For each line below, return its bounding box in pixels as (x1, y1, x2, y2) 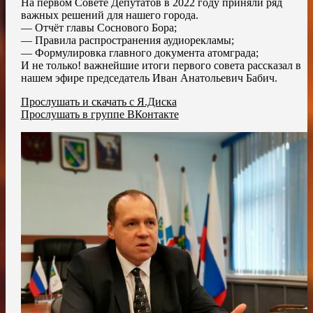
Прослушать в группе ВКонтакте (20, 108, 179, 120)
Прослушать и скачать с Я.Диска (20, 95, 177, 108)
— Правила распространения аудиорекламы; (20, 34, 234, 46)
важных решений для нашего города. (20, 8, 198, 21)
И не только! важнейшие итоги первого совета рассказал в (20, 59, 301, 71)
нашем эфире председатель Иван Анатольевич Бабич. (20, 71, 277, 84)
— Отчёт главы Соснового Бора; (20, 21, 177, 34)
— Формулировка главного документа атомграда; (20, 46, 259, 59)
